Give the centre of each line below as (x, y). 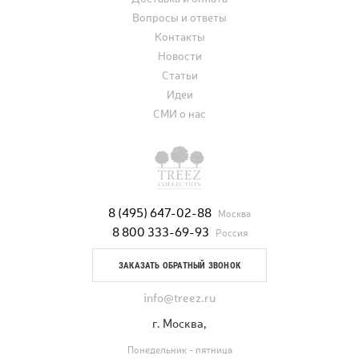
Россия (231, 233)
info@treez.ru (179, 298)
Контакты (179, 37)
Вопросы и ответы (179, 18)
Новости (179, 56)
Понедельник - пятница (179, 350)
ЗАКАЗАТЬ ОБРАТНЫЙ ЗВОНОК (179, 265)
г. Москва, (179, 323)
